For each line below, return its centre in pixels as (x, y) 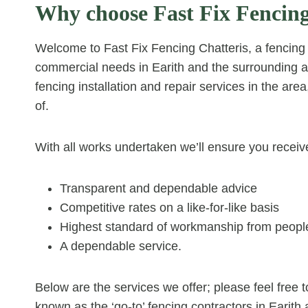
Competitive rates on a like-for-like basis (169, 207)
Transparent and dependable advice (158, 188)
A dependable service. (121, 246)
